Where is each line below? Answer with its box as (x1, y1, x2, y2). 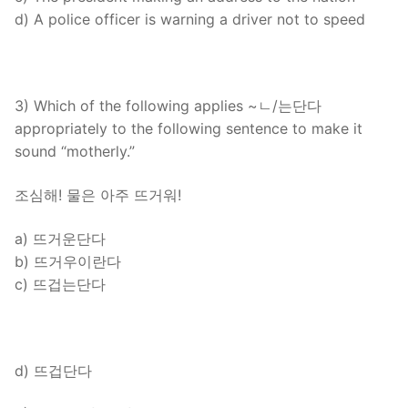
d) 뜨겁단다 (15, 361, 92, 380)
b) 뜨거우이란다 (15, 251, 121, 270)
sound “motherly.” (15, 142, 135, 161)
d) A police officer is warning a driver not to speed (15, 9, 365, 28)
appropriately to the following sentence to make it (15, 119, 362, 138)
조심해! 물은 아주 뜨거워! (15, 185, 181, 204)
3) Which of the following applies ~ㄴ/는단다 (15, 97, 321, 116)
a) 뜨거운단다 (15, 229, 106, 248)
